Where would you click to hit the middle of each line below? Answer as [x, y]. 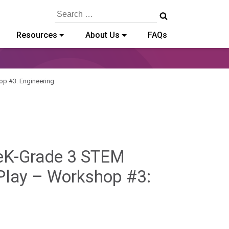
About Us [102, 35]
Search [64, 10]
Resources [37, 35]
